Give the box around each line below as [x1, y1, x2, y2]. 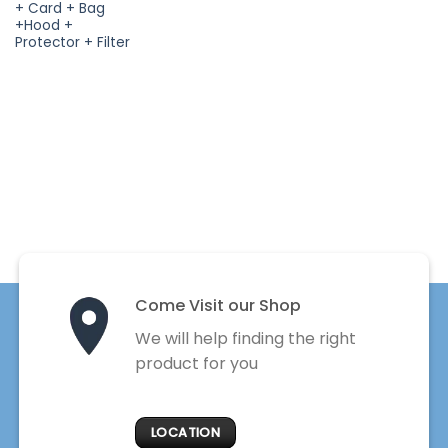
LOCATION [151, 423, 221, 441]
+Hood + [14, 15, 73, 35]
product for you [134, 352, 258, 376]
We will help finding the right [134, 327, 356, 351]
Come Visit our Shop [134, 294, 301, 318]
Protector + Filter [14, 32, 130, 52]
